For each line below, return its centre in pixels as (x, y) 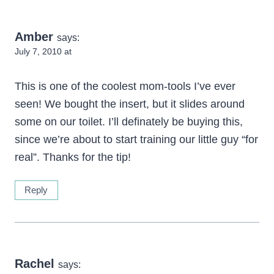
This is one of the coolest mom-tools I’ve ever (125, 86)
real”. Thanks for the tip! (73, 157)
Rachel (35, 263)
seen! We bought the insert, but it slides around (130, 104)
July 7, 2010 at (43, 52)
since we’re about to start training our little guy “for (136, 139)
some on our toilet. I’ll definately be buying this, (129, 121)
